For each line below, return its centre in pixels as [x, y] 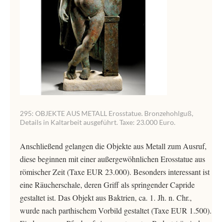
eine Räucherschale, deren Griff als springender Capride [107, 185]
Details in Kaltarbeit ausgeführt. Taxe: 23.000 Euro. [98, 122]
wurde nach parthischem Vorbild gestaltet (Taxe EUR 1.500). [116, 210]
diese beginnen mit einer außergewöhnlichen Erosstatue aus [112, 159]
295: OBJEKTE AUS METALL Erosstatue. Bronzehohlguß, [107, 113]
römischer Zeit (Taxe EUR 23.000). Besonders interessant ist [115, 172]
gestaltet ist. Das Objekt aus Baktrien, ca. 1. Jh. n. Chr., [106, 197]
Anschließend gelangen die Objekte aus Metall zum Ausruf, [113, 146]
